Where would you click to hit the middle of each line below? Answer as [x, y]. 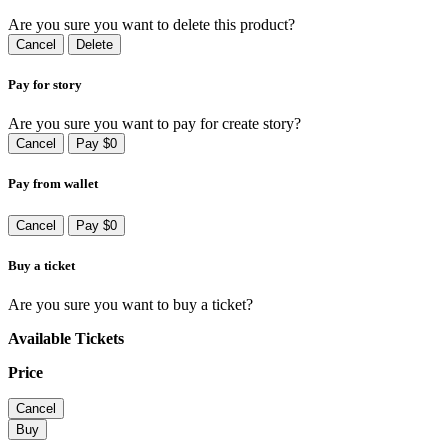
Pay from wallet [53, 184]
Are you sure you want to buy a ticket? [130, 304]
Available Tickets [66, 338]
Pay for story [45, 85]
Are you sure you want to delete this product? [151, 24]
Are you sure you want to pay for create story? [154, 124]
